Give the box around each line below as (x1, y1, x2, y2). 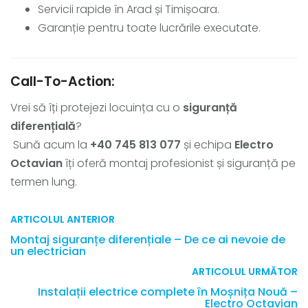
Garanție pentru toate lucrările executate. (38, 19, 261, 36)
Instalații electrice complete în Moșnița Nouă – (38, 283, 298, 300)
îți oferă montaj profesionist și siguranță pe (63, 155, 296, 171)
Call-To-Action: (10, 71, 115, 91)
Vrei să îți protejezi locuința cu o (10, 99, 183, 115)
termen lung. (10, 173, 77, 190)
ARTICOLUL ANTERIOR (10, 212, 115, 226)
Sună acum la (10, 136, 90, 153)
